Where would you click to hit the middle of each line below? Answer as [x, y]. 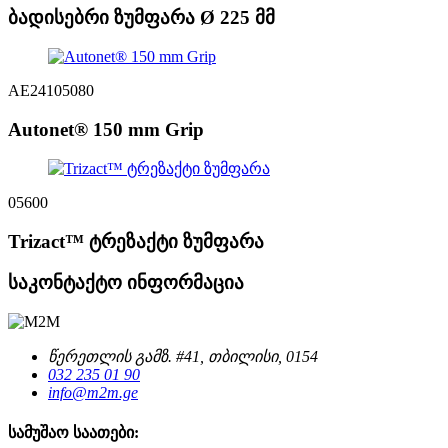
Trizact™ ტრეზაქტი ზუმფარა [136, 242]
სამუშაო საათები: [73, 432]
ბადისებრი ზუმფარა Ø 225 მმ [141, 18]
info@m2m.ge [93, 392]
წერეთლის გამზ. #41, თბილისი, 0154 [183, 356]
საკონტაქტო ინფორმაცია [126, 282]
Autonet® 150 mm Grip [106, 129]
